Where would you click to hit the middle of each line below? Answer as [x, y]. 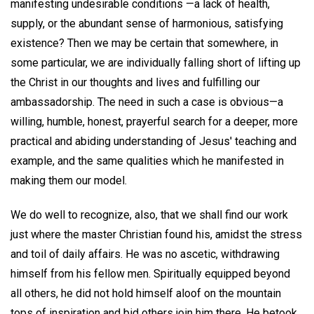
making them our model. [69, 180]
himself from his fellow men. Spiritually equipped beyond [150, 273]
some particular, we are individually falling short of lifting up [156, 62]
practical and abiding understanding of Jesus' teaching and [153, 141]
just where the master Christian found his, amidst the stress [156, 234]
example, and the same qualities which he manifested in [147, 161]
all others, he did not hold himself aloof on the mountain [146, 293]
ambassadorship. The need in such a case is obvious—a [147, 102]
